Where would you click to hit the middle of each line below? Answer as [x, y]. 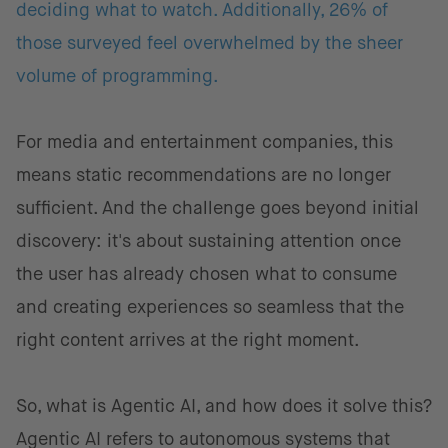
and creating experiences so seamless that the [210, 307]
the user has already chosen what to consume [206, 274]
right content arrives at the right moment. [188, 340]
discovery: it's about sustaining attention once [208, 241]
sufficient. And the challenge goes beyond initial [217, 208]
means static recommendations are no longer [203, 175]
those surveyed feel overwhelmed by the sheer [209, 43]
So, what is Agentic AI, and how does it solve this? [224, 406]
